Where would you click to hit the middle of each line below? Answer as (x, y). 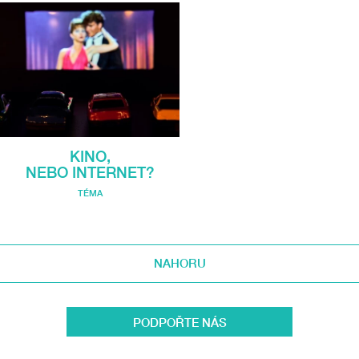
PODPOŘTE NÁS (179, 322)
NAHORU (179, 263)
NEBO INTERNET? (90, 173)
